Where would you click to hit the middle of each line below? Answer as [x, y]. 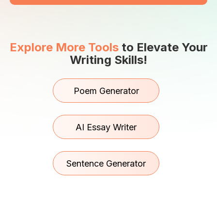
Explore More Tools [64, 47]
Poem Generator [106, 91]
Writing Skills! [108, 60]
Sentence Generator [106, 163]
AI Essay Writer [106, 127]
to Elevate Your [163, 47]
